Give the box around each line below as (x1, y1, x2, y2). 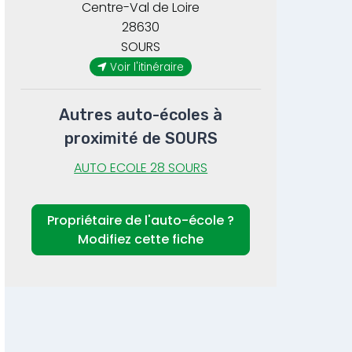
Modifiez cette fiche (78, 229, 204, 248)
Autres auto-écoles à (59, 105, 223, 125)
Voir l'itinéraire (110, 59, 185, 75)
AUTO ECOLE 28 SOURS (74, 159, 208, 178)
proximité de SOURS (64, 129, 218, 148)
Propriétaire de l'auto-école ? (47, 211, 235, 229)
